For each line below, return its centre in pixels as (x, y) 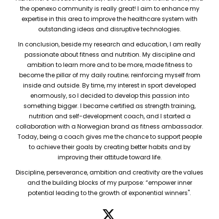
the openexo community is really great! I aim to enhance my (109, 9)
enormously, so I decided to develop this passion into (109, 96)
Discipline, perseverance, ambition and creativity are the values (109, 172)
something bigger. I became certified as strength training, (109, 106)
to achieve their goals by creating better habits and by (109, 147)
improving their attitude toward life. (109, 157)
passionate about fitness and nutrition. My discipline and (109, 55)
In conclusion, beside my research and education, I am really (109, 44)
